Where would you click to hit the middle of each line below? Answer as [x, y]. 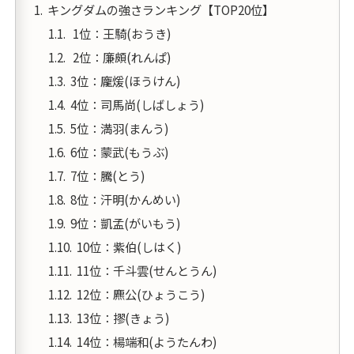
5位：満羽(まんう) [119, 128]
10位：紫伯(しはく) [129, 247]
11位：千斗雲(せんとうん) [147, 271]
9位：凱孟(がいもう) [125, 223]
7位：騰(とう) [107, 175]
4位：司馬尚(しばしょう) [137, 104]
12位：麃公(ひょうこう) [141, 294]
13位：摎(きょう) [123, 318]
